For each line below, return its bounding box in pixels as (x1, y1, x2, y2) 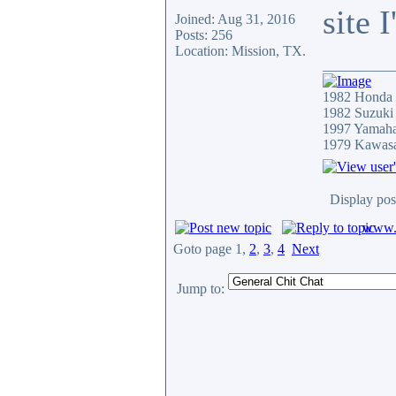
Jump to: (173, 281, 228, 296)
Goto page (173, 241, 235, 256)
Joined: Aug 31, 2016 (175, 11, 295, 27)
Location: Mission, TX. (175, 43, 306, 58)
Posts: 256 (175, 27, 232, 42)
